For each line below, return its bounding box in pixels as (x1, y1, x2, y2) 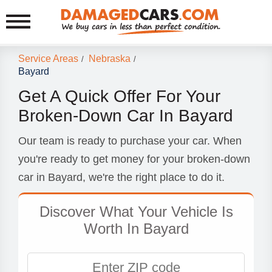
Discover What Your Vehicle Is (39, 203, 233, 220)
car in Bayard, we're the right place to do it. (18, 171, 225, 183)
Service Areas (18, 53, 78, 64)
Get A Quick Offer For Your (18, 87, 220, 106)
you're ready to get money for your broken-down (18, 153, 250, 165)
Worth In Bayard (83, 220, 189, 237)
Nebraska (89, 53, 131, 64)
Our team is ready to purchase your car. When (18, 135, 242, 147)
